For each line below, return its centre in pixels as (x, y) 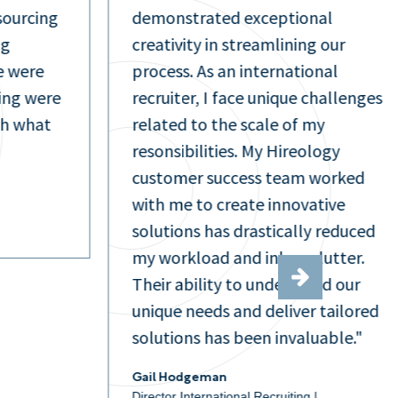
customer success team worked (248, 178)
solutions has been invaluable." (247, 338)
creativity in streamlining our (239, 44)
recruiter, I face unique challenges (257, 98)
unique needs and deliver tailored (255, 311)
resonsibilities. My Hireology (236, 151)
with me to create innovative (239, 204)
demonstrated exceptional (232, 18)
